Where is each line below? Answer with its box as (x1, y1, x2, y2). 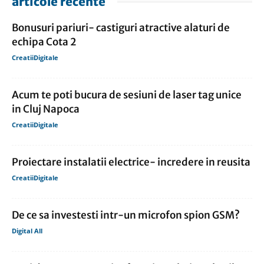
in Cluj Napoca (12, 103, 80, 116)
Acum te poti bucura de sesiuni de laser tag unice (12, 88, 242, 102)
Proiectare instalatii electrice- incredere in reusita (12, 156, 250, 169)
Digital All (12, 226, 42, 236)
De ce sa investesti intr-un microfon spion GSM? (12, 209, 240, 222)
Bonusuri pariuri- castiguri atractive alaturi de (12, 21, 230, 35)
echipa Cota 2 (12, 35, 76, 49)
